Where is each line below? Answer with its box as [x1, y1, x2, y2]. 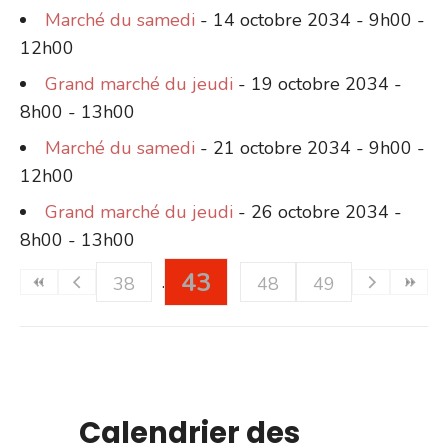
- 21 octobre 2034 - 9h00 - [195, 135, 425, 160]
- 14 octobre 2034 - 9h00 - [195, 7, 425, 32]
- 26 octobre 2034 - [233, 199, 402, 224]
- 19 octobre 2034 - [233, 71, 402, 96]
